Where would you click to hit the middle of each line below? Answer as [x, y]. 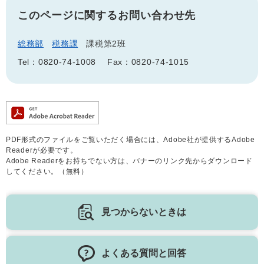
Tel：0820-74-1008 [57, 62]
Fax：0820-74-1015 [148, 62]
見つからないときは [144, 212]
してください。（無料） [47, 171]
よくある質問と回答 [144, 253]
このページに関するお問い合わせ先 [107, 15]
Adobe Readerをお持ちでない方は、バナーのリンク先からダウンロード [129, 161]
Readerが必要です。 [42, 150]
